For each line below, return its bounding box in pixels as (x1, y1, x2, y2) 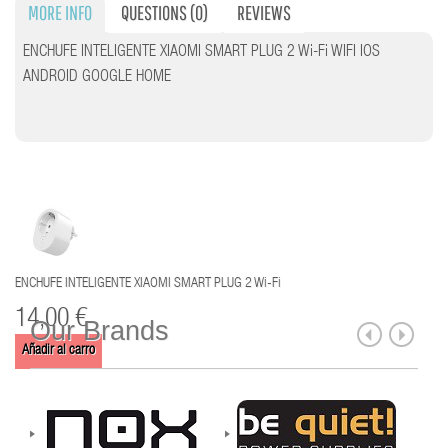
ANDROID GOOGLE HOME (23, 69, 172, 86)
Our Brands (30, 316, 169, 347)
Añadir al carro (22, 344, 95, 359)
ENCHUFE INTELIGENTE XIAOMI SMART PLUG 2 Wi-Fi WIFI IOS (23, 44, 381, 61)
